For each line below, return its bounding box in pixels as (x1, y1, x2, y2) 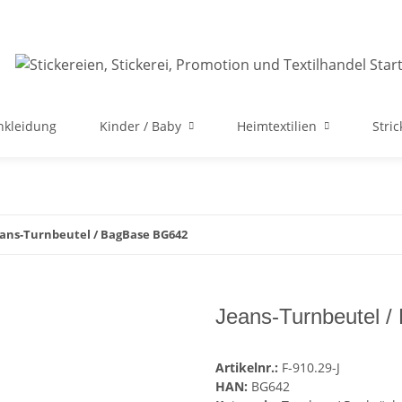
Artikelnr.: (215, 359, 282, 377)
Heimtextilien (237, 118, 317, 135)
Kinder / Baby (100, 118, 181, 135)
